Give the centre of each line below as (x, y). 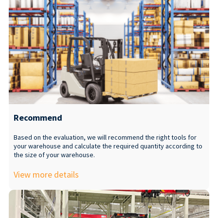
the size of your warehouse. (54, 154)
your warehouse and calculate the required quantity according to (108, 146)
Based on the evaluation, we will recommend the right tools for (105, 137)
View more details (46, 174)
